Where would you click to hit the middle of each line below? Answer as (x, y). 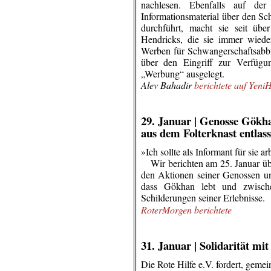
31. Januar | (170, 245)
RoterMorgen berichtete (186, 210)
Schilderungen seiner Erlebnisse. (203, 198)
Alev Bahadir (168, 85)
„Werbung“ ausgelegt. (183, 73)
